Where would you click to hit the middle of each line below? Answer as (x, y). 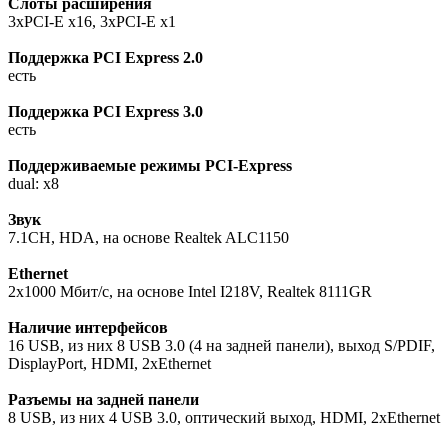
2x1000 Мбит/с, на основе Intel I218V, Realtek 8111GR (190, 292)
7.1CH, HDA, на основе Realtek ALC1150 (148, 238)
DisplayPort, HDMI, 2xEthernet (109, 364)
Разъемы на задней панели (103, 400)
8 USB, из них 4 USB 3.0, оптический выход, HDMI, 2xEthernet (224, 418)
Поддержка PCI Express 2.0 (105, 58)
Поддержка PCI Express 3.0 (105, 112)
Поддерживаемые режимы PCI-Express (150, 166)
